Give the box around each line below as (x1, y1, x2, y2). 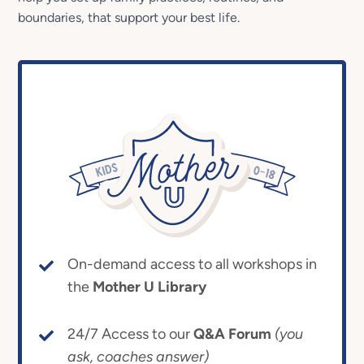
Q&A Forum (193, 325, 271, 344)
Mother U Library (92, 278, 206, 297)
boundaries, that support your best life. (18, 10, 240, 25)
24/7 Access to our (67, 325, 193, 344)
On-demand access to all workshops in (67, 255, 317, 274)
